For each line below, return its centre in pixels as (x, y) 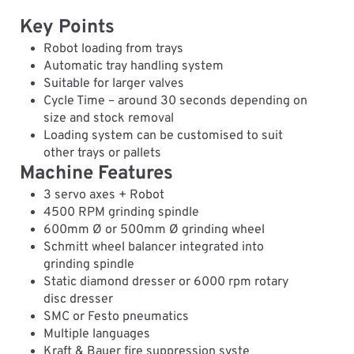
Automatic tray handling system (134, 66)
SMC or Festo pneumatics (117, 316)
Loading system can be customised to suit (164, 136)
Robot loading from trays (114, 49)
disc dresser (79, 299)
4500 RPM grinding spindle (122, 212)
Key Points (67, 27)
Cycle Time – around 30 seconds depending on (176, 101)
